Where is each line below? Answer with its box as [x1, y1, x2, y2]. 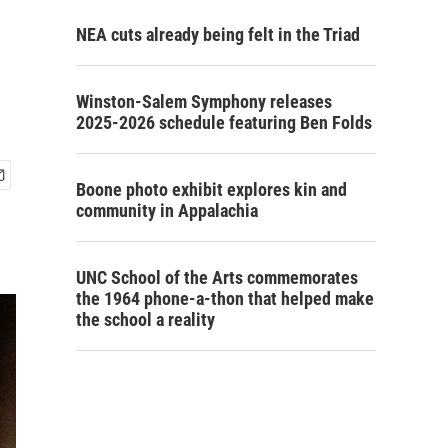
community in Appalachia [76, 200, 258, 221]
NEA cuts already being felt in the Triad [76, 24, 360, 45]
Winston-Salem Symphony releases [76, 91, 332, 112]
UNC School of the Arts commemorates [76, 267, 358, 288]
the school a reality [76, 309, 215, 330]
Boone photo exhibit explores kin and [76, 179, 347, 200]
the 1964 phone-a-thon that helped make [76, 288, 374, 309]
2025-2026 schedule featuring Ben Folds [76, 112, 372, 133]
